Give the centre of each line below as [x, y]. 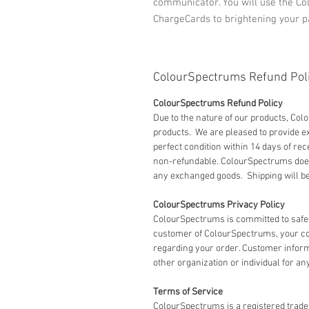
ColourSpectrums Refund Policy [218, 104]
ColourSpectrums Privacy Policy [219, 205]
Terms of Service [188, 292]
